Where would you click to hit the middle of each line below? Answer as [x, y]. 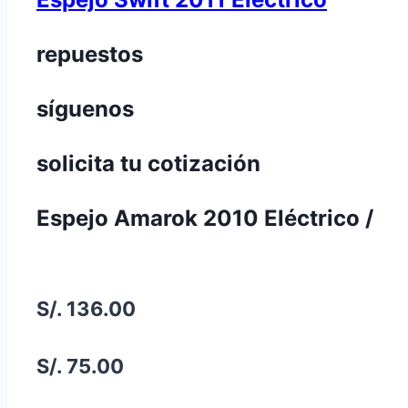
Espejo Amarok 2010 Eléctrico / [205, 219]
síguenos [85, 109]
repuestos [90, 55]
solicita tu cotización [148, 164]
